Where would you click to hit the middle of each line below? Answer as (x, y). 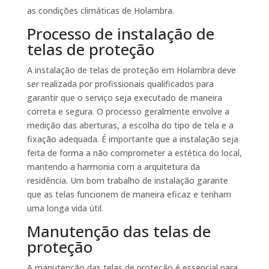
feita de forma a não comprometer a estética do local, (134, 153)
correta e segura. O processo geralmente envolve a (128, 112)
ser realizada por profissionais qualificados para (120, 84)
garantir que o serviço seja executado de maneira (124, 98)
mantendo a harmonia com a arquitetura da (113, 167)
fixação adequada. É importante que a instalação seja (132, 139)
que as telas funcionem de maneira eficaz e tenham (129, 195)
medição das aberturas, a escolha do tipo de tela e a (130, 125)
